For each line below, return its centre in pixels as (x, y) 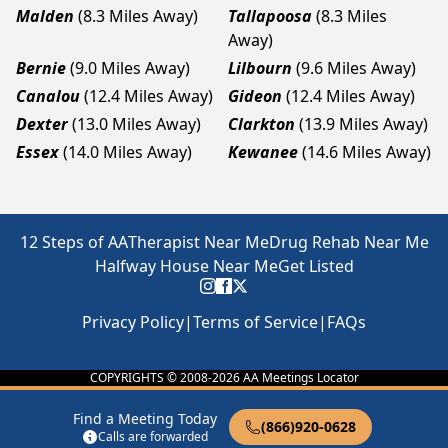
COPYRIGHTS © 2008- (150, 377)
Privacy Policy (133, 322)
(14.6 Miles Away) (366, 152)
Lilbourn (260, 68)
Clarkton (261, 124)
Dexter (42, 124)
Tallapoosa (270, 16)
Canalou (48, 96)
